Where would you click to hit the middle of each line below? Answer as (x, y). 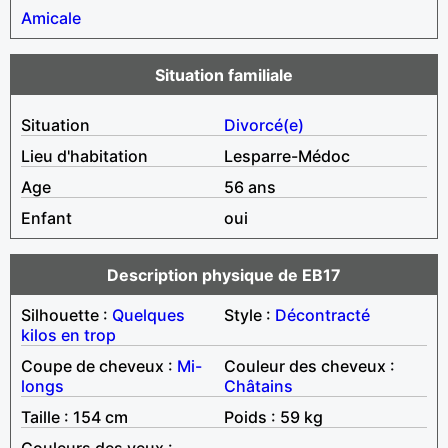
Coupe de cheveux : (99, 365)
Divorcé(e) (264, 124)
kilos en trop (68, 334)
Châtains (258, 385)
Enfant (46, 217)
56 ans (250, 186)
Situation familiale (224, 74)
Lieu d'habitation (84, 155)
